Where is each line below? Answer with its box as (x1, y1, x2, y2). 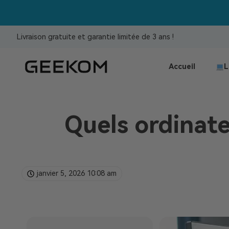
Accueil (168, 62, 195, 71)
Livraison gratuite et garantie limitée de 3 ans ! (16, 32, 174, 41)
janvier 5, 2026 (37, 169, 85, 178)
